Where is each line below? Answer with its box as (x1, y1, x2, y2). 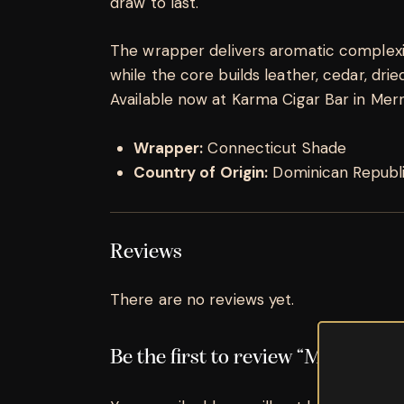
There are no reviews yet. (110, 289, 295, 309)
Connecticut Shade (203, 137, 347, 158)
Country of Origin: (133, 161, 269, 182)
